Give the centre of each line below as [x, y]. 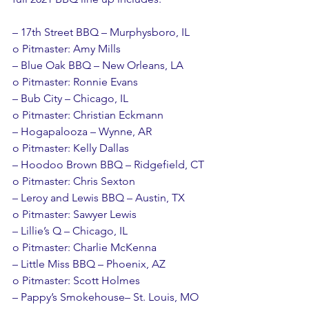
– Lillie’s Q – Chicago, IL [70, 231]
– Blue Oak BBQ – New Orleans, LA [98, 66]
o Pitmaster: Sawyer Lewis [74, 215]
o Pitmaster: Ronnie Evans [75, 82]
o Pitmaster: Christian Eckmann [88, 115]
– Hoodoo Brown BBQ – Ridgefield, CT [108, 165]
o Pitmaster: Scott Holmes [76, 281]
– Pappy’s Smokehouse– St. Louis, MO [106, 297]
